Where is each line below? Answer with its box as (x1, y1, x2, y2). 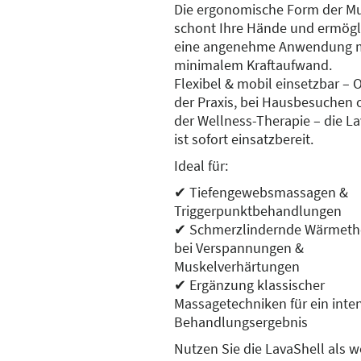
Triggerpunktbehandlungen (174, 201, 342, 220)
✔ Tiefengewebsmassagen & (174, 182, 348, 201)
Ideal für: (174, 156, 228, 175)
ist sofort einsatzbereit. (174, 129, 313, 148)
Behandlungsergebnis (174, 312, 308, 331)
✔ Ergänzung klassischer (174, 275, 325, 294)
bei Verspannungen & (174, 238, 304, 257)
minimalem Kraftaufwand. (174, 55, 332, 74)
